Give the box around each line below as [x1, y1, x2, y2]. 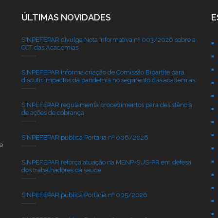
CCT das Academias [21, 43, 78, 51]
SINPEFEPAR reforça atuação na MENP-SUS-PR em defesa [21, 158, 191, 166]
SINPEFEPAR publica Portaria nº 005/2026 [21, 191, 147, 199]
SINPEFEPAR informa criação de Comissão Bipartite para [21, 68, 184, 76]
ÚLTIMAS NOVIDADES [21, 12, 111, 22]
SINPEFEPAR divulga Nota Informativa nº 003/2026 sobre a [21, 36, 196, 43]
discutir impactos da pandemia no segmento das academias [21, 76, 195, 84]
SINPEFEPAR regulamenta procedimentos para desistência [21, 101, 192, 109]
